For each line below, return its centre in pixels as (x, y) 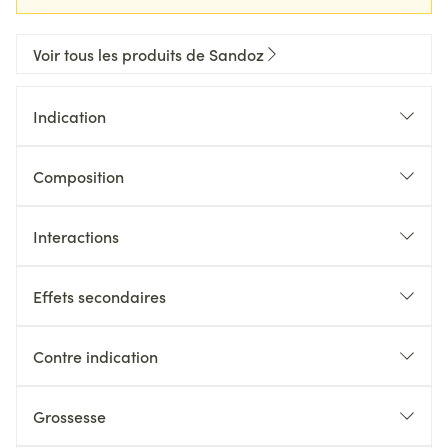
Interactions (76, 236)
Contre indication (95, 356)
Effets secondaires (99, 296)
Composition (78, 176)
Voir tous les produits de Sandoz (148, 54)
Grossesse (69, 416)
